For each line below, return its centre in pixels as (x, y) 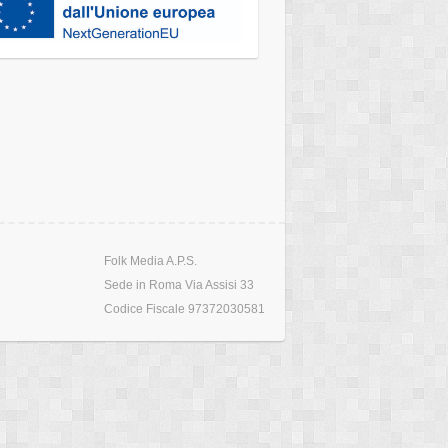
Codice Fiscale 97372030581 (184, 309)
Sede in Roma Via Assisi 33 (179, 285)
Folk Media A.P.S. (150, 261)
